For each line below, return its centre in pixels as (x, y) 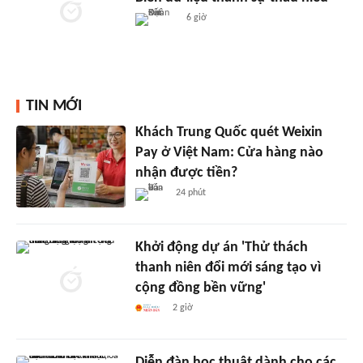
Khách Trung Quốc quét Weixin (228, 133)
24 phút (191, 193)
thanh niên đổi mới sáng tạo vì (228, 268)
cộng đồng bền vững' (200, 288)
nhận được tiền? (186, 173)
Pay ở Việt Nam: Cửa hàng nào (229, 153)
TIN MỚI (54, 107)
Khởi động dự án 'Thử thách (221, 248)
